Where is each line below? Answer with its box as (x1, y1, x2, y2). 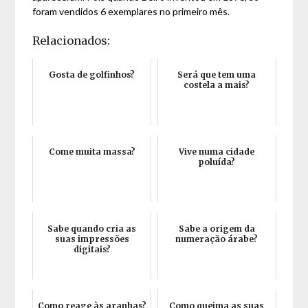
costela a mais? (184, 80, 250, 91)
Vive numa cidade (179, 146, 255, 157)
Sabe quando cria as (47, 223, 137, 234)
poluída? (198, 157, 236, 168)
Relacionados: (32, 34, 111, 48)
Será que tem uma (177, 69, 256, 80)
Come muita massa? (48, 146, 135, 157)
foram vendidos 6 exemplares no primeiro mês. (32, 5, 230, 18)
